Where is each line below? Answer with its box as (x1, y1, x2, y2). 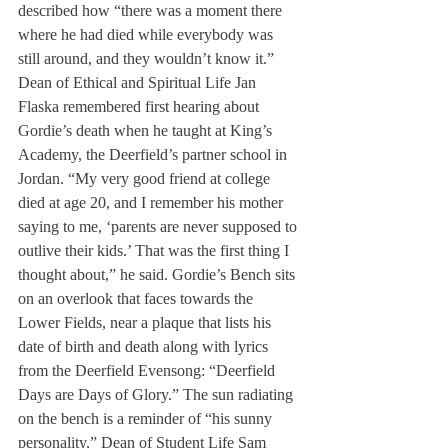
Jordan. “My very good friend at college (18, 170, 274, 188)
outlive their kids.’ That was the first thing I (18, 242, 293, 260)
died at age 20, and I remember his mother (18, 194, 287, 212)
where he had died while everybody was (18, 26, 277, 44)
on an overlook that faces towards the (18, 290, 257, 308)
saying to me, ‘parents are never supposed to (18, 218, 301, 236)
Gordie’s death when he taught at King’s (18, 122, 276, 140)
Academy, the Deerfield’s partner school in (18, 146, 291, 164)
